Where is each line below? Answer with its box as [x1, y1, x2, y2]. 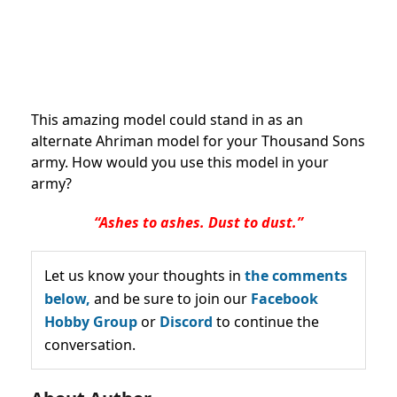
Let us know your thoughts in [44, 266, 245, 286]
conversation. [44, 335, 136, 355]
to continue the [213, 312, 319, 332]
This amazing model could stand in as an [31, 110, 303, 130]
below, [44, 289, 90, 309]
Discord [160, 312, 213, 332]
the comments [245, 266, 347, 286]
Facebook [251, 289, 318, 309]
